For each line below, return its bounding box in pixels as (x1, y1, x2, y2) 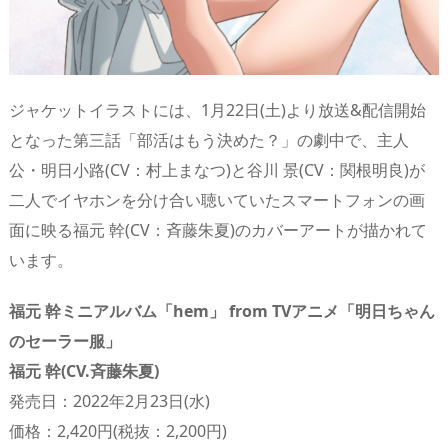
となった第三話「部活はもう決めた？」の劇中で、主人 (9, 129, 409, 152)
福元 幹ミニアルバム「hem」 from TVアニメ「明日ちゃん (9, 300, 435, 323)
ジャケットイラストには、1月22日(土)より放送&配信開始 (9, 99, 426, 122)
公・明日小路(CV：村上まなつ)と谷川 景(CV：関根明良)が (9, 159, 425, 182)
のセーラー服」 (9, 330, 121, 353)
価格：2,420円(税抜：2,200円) (9, 420, 227, 443)
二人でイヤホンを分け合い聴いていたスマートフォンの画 (9, 189, 425, 212)
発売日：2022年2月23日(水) (9, 390, 210, 413)
